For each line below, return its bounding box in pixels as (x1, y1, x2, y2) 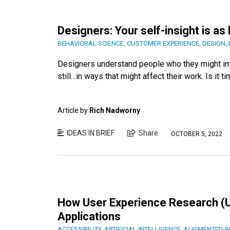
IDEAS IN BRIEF (67, 129, 114, 138)
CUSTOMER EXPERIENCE (127, 40, 199, 48)
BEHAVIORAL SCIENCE (57, 40, 124, 48)
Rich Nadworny (89, 106, 140, 115)
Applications (57, 210, 121, 223)
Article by (57, 106, 89, 115)
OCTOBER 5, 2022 (171, 130, 222, 138)
